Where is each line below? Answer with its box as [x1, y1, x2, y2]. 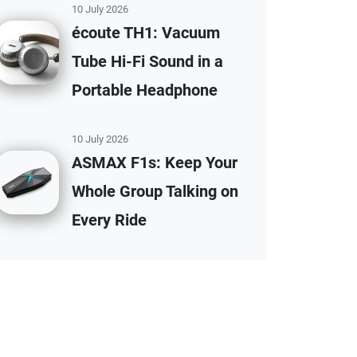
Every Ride [72, 210, 147, 229]
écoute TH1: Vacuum [72, 23, 220, 42]
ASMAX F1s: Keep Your [72, 153, 237, 172]
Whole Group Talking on [72, 182, 238, 201]
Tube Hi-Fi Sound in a [72, 52, 223, 71]
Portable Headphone [72, 80, 218, 100]
